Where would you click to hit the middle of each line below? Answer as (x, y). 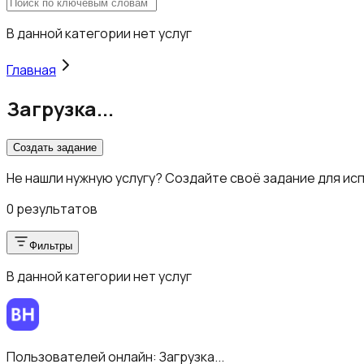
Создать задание (55, 148)
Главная (31, 69)
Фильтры (51, 246)
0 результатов (52, 209)
